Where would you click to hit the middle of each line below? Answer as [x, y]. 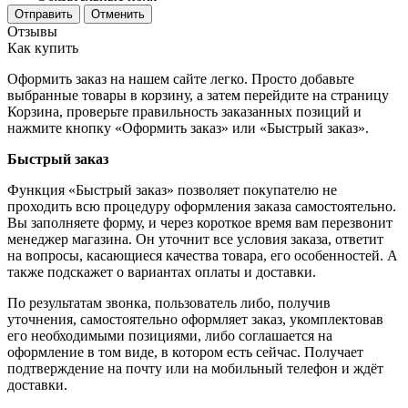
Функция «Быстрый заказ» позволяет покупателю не [172, 190]
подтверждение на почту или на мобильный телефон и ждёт [195, 369]
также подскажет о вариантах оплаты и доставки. [162, 272]
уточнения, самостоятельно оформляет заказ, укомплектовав [195, 320]
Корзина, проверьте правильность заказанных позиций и [184, 112]
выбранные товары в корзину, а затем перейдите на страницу [198, 96]
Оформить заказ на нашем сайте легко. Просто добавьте [181, 79]
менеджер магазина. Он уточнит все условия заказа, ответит [195, 240]
